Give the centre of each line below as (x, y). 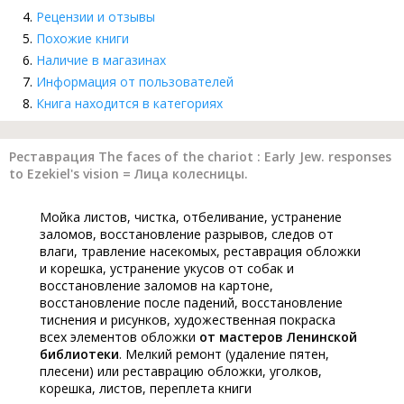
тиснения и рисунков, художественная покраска (188, 320)
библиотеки (79, 354)
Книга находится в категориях (129, 104)
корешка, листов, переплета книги (146, 389)
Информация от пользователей (135, 82)
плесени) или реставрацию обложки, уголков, (181, 372)
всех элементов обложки (119, 337)
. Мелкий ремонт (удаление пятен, (224, 354)
